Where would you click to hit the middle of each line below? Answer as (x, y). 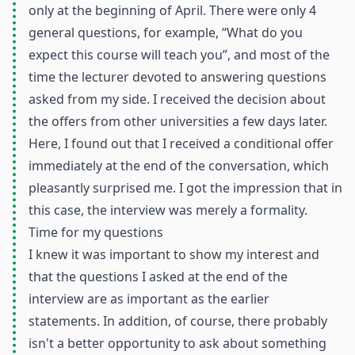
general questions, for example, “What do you (166, 32)
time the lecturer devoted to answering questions (177, 77)
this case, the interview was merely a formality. (168, 210)
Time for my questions (96, 232)
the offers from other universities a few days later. (178, 121)
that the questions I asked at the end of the (158, 277)
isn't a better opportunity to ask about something (177, 343)
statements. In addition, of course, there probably (178, 321)
